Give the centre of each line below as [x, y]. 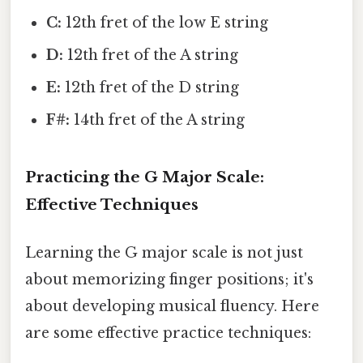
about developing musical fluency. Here [172, 306]
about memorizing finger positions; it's [169, 279]
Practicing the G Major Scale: [145, 177]
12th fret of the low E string [165, 22]
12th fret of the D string [150, 87]
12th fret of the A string [151, 55]
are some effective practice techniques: [168, 333]
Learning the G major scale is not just [164, 252]
